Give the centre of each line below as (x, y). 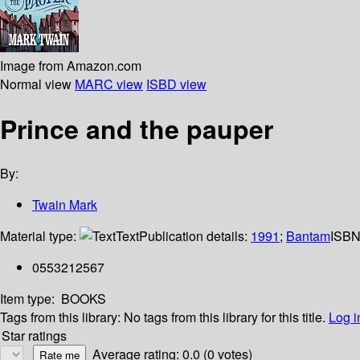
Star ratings (34, 336)
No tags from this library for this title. (225, 317)
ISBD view (176, 84)
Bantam (308, 236)
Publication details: (195, 236)
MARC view (109, 84)
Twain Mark (65, 205)
